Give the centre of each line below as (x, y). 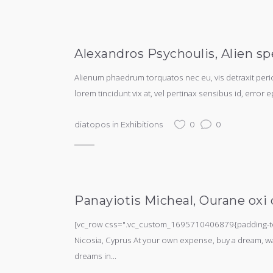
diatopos (92, 124)
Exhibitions (142, 124)
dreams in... (95, 256)
